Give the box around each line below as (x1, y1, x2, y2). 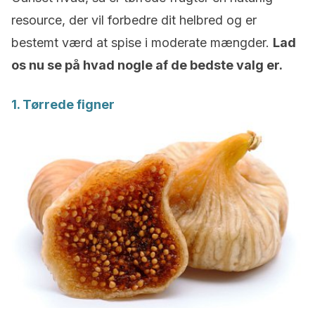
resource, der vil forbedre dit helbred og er (11, 13, 257, 27)
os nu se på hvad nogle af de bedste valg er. (11, 58, 283, 72)
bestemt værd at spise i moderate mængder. (11, 35, 273, 50)
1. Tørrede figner (11, 97, 115, 112)
